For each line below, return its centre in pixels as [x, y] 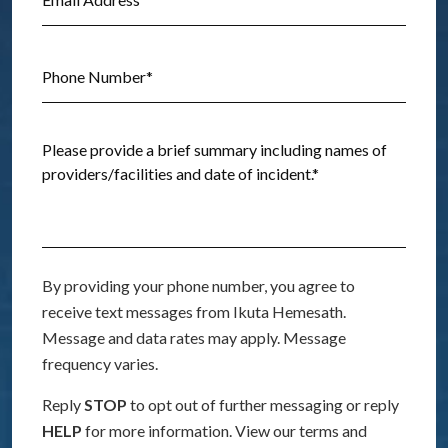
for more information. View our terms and [224, 430]
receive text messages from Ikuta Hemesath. [194, 311]
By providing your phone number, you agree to [198, 285]
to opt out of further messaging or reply [263, 404]
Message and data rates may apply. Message [194, 337]
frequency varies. [100, 363]
